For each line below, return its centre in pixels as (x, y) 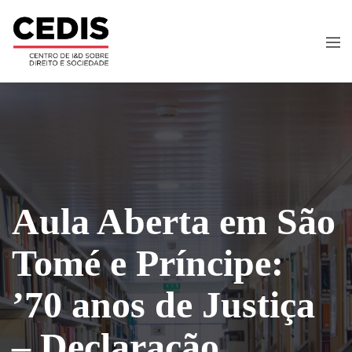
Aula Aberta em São (174, 221)
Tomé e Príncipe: (148, 262)
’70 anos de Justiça (163, 304)
